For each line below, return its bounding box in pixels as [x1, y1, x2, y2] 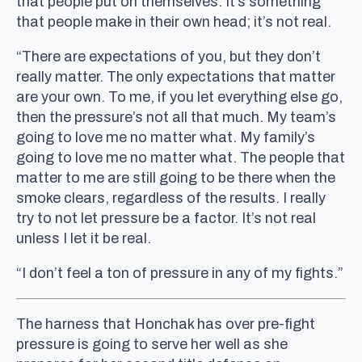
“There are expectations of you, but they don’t [16, 48, 321, 65]
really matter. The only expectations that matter [16, 68, 335, 85]
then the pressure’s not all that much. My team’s [16, 108, 336, 125]
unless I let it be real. [16, 229, 151, 246]
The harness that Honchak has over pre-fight [16, 315, 315, 332]
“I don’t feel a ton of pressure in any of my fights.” [16, 264, 343, 281]
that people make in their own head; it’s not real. [16, 13, 331, 30]
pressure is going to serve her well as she [16, 335, 288, 352]
